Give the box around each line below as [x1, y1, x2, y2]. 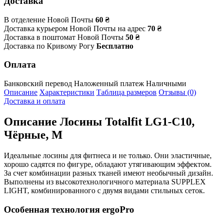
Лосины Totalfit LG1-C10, [60, 115, 195, 128]
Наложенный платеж [74, 79, 144, 88]
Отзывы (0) [159, 88, 196, 97]
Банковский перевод [4, 79, 72, 88]
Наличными [146, 79, 186, 88]
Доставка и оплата [4, 97, 65, 106]
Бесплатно [96, 41, 133, 50]
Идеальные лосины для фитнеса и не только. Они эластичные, [4, 151, 212, 160]
